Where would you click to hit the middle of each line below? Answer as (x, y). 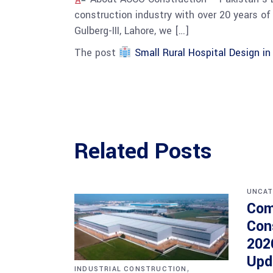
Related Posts (143, 151)
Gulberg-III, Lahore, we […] (132, 31)
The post (97, 53)
